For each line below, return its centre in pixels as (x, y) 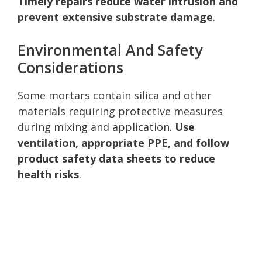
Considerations (70, 67)
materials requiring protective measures (120, 111)
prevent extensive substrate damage (115, 17)
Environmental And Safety (110, 49)
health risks (48, 174)
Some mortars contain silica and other (115, 95)
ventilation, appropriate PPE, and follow (123, 142)
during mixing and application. (96, 127)
